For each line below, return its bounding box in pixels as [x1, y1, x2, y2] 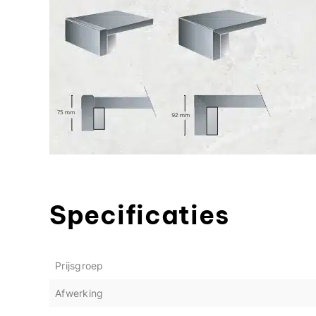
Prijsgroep [55, 259, 104, 272]
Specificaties [49, 199, 229, 231]
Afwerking [55, 286, 104, 300]
